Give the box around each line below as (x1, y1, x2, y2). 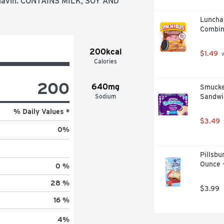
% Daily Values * (13, 107, 69, 115)
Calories (94, 57, 117, 65)
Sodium (95, 92, 116, 100)
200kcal (89, 46, 122, 56)
